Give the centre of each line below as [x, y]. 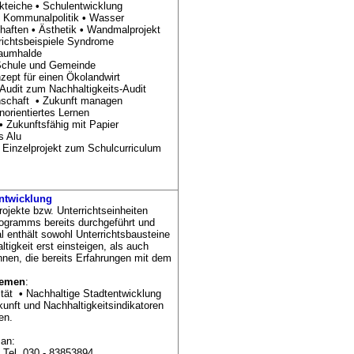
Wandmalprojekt [122, 30]
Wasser [107, 18]
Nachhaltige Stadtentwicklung [94, 294]
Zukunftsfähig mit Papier [62, 124]
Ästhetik [58, 30]
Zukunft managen [83, 101]
